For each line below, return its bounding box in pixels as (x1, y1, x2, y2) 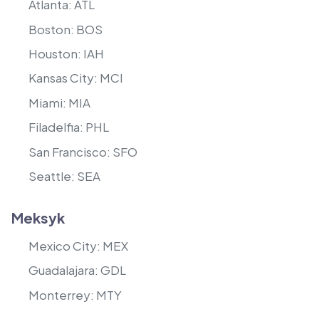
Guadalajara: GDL (28, 262, 126, 278)
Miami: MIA (28, 94, 90, 110)
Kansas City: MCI (28, 70, 123, 86)
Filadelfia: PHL (28, 119, 109, 135)
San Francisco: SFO (28, 143, 137, 159)
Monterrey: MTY (28, 286, 122, 303)
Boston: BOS (28, 21, 103, 37)
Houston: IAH (28, 45, 104, 61)
